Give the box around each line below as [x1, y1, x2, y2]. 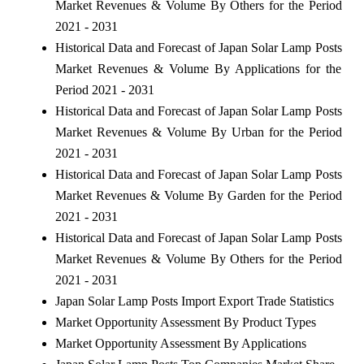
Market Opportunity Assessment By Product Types [54, 314, 316, 329]
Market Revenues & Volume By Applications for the [54, 61, 342, 76]
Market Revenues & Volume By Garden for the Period [54, 188, 342, 202]
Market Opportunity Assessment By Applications [54, 336, 306, 350]
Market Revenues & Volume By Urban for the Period [54, 124, 342, 139]
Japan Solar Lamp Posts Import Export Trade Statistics [54, 293, 334, 308]
